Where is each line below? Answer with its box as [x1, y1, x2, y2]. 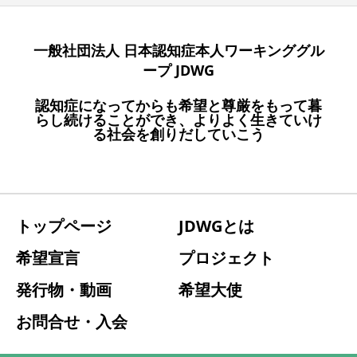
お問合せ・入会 [16, 311, 127, 333]
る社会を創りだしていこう [92, 124, 265, 144]
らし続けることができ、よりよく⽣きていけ [35, 110, 322, 130]
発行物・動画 [16, 279, 112, 301]
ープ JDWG [143, 61, 214, 80]
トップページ [16, 215, 112, 237]
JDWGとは [178, 215, 254, 237]
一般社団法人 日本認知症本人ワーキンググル [33, 41, 324, 61]
